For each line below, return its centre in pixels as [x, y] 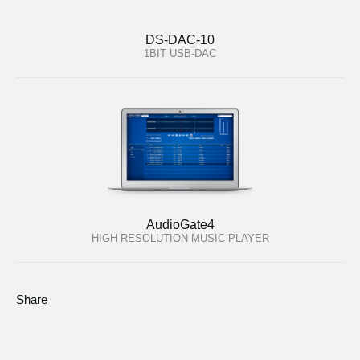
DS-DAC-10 [180, 40]
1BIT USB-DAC [180, 54]
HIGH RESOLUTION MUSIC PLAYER [180, 238]
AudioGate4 [180, 224]
